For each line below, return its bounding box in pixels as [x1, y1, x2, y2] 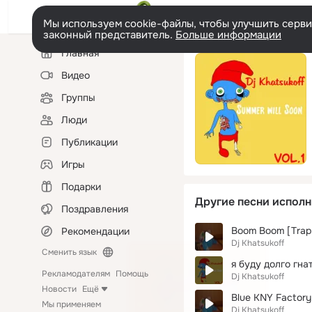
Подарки [61, 180, 101, 193]
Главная [61, 47, 99, 59]
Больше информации [175, 28, 281, 42]
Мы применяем [42, 299, 101, 310]
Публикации [61, 136, 118, 148]
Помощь [116, 268, 148, 279]
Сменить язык [42, 247, 97, 258]
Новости [42, 283, 77, 295]
